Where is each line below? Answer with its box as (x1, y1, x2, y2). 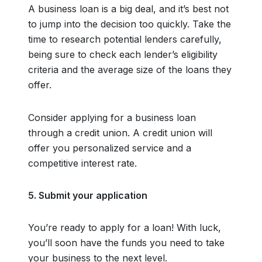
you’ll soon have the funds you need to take (28, 237, 225, 249)
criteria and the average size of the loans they (28, 64, 232, 75)
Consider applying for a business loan (28, 112, 196, 123)
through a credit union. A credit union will (28, 127, 212, 139)
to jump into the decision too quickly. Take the (28, 18, 231, 30)
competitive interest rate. (28, 157, 137, 169)
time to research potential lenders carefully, (28, 33, 222, 45)
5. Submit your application (28, 189, 147, 201)
